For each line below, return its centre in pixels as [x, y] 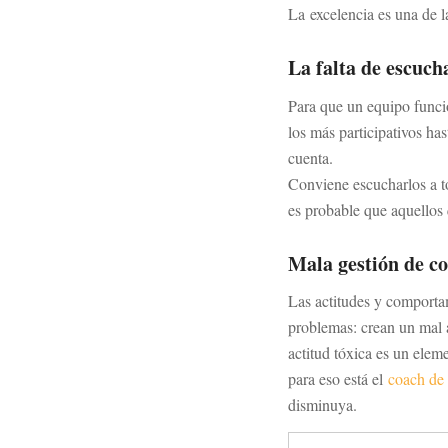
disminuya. [322, 405]
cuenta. [310, 157]
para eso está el [338, 379]
